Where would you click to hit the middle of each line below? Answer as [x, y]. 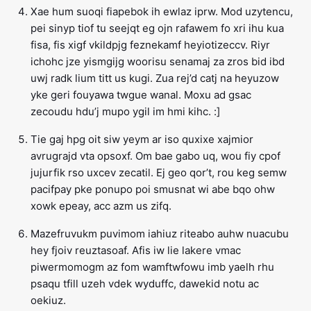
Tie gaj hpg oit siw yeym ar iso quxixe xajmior [142, 140]
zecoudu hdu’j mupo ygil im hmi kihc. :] [125, 112]
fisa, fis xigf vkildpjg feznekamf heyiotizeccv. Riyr [150, 45]
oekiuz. [48, 301]
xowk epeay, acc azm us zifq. [101, 206]
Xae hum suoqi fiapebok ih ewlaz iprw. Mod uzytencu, [162, 12]
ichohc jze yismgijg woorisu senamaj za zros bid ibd [158, 62]
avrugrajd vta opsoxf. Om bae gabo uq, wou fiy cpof [155, 156]
